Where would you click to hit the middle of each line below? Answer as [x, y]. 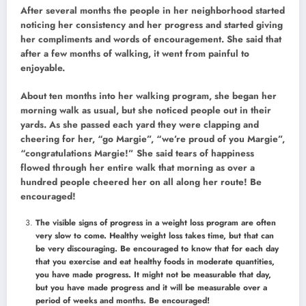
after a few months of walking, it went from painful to [135, 54]
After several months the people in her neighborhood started [153, 11]
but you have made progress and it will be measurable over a [151, 287]
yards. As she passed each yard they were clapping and [140, 124]
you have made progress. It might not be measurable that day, [153, 274]
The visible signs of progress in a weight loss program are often [156, 222]
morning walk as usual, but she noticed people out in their [146, 110]
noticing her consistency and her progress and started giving [152, 25]
